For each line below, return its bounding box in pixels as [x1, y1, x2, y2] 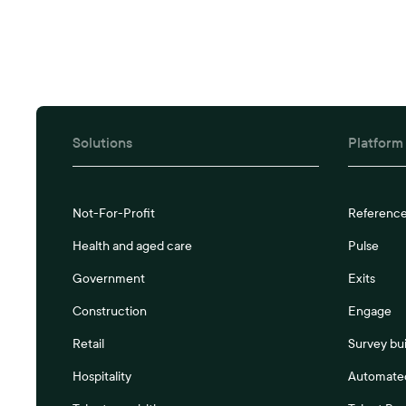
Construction [72, 304, 148, 319]
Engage [348, 304, 392, 319]
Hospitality [72, 369, 132, 384]
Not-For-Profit [72, 206, 156, 221]
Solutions [72, 134, 133, 151]
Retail [72, 336, 105, 352]
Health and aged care [72, 238, 193, 254]
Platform [348, 134, 404, 151]
